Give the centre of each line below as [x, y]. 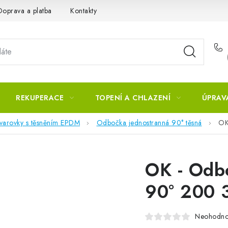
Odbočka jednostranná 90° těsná [149, 123]
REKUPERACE [40, 98]
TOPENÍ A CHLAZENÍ [133, 98]
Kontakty [83, 10]
